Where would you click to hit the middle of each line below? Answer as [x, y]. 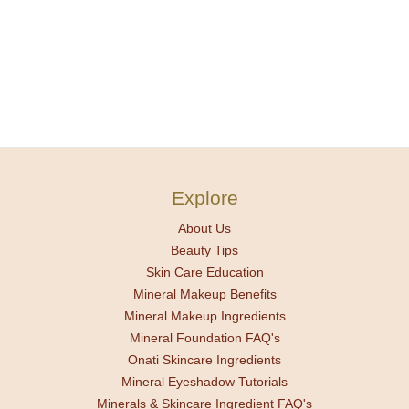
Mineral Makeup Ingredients [204, 316]
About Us [204, 229]
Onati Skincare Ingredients [204, 360]
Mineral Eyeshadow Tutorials [204, 382]
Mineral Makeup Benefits [204, 294]
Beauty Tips [204, 251]
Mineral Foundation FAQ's [204, 338]
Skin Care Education [204, 273]
